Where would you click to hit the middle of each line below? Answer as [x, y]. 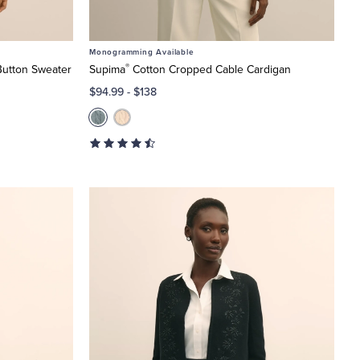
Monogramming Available [142, 53]
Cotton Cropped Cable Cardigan [210, 70]
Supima [107, 70]
